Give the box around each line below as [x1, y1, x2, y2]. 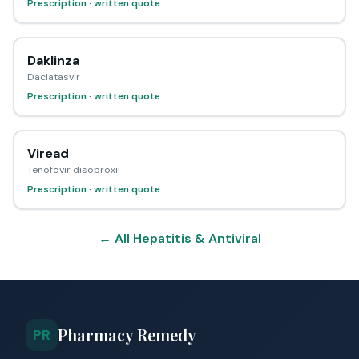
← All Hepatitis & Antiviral [98, 230, 261, 247]
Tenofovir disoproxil [27, 163, 120, 176]
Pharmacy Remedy [58, 324, 196, 345]
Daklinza [27, 52, 79, 69]
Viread [27, 145, 69, 162]
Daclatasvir [27, 71, 80, 83]
